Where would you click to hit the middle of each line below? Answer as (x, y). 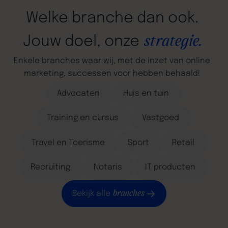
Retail (183, 143)
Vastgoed (160, 118)
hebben (148, 74)
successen (90, 74)
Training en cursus (83, 118)
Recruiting (51, 168)
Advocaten (79, 93)
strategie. (172, 42)
